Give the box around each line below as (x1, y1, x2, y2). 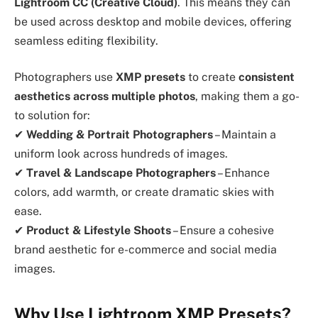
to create (185, 70, 238, 84)
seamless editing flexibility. (14, 33, 158, 48)
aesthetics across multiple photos (14, 89, 195, 104)
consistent (238, 70, 295, 84)
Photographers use (14, 70, 116, 84)
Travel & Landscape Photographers (26, 166, 216, 180)
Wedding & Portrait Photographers (26, 128, 213, 142)
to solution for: (14, 109, 90, 123)
